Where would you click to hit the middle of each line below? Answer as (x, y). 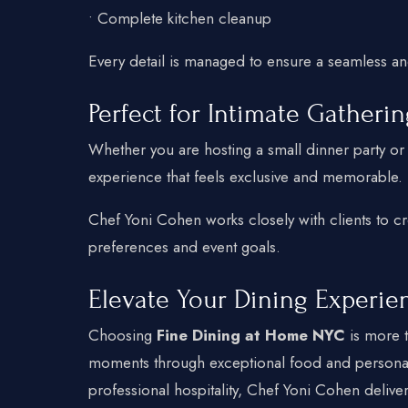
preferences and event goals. (184, 246)
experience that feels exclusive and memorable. (245, 176)
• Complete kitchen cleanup (180, 18)
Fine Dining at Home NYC (251, 335)
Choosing (122, 335)
